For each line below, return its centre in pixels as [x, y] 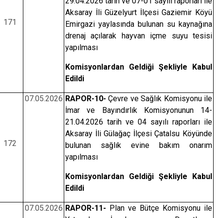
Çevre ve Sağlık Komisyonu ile [159, 99]
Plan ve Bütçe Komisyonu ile [159, 208]
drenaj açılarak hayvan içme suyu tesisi [139, 36]
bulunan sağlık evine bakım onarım [139, 145]
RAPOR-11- [85, 208]
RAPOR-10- [85, 99]
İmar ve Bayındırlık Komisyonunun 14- [139, 110]
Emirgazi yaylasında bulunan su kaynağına [139, 24]
